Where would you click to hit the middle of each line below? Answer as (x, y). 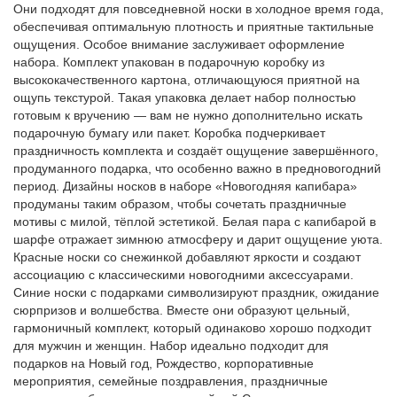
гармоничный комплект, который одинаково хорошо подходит (192, 328)
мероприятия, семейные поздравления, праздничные (171, 381)
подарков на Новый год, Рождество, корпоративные (163, 363)
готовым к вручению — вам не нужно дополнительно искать (188, 115)
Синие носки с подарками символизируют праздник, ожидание (196, 292)
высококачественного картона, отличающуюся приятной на (187, 80)
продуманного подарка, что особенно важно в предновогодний (197, 168)
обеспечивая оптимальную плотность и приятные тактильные (194, 27)
